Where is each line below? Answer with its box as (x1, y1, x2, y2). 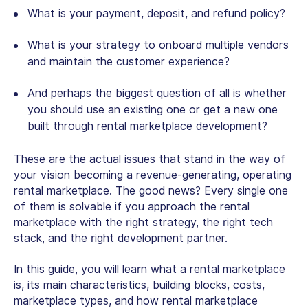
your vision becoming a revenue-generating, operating (14, 168, 291, 181)
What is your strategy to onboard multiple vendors (27, 38, 289, 52)
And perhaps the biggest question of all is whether (27, 86, 287, 100)
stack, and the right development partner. (14, 231, 228, 245)
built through (27, 119, 93, 133)
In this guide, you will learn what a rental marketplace (14, 262, 285, 276)
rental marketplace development (93, 119, 262, 133)
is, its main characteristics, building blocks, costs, (14, 278, 265, 291)
